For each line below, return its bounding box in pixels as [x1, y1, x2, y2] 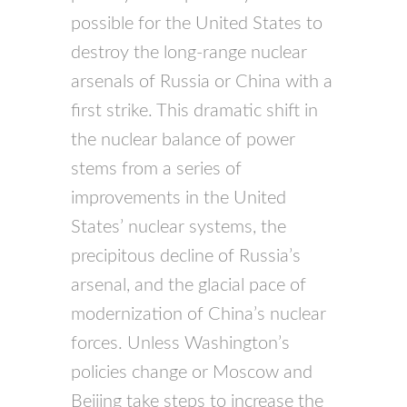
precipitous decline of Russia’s [71, 247, 302, 266]
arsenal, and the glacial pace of [71, 276, 307, 295]
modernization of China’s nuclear [71, 305, 327, 324]
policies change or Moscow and [71, 363, 313, 382]
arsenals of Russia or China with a [71, 73, 333, 92]
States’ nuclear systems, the [71, 218, 287, 237]
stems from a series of [71, 160, 243, 179]
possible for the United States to [71, 15, 323, 34]
